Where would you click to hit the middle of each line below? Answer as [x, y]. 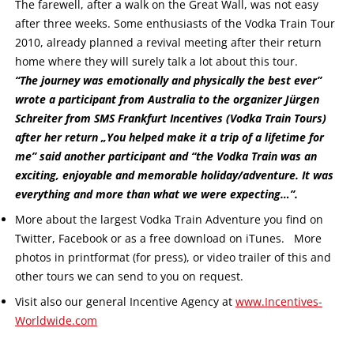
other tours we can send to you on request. [129, 276]
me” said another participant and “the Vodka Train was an [166, 156]
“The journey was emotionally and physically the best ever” [168, 80]
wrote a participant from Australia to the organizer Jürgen [167, 99]
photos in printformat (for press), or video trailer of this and [173, 257]
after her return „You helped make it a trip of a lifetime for [169, 137]
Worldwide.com [56, 320]
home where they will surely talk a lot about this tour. [156, 61]
